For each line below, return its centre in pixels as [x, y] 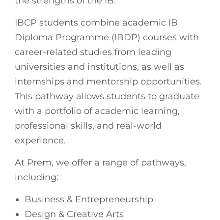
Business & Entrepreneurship [89, 199]
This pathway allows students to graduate [107, 96]
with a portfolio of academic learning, [97, 111]
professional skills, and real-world [88, 125]
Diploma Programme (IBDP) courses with [107, 37]
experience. [40, 140]
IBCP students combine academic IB [96, 22]
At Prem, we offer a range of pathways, [100, 162]
